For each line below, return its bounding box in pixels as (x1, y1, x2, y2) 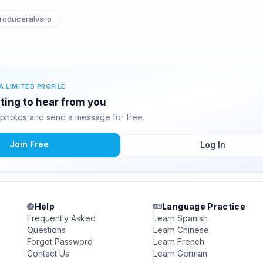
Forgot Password (27, 237, 93, 247)
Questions (27, 225, 66, 235)
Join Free (9, 139, 49, 149)
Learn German (153, 248, 207, 258)
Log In (200, 140, 225, 150)
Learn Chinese (153, 225, 209, 235)
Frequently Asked (27, 213, 96, 223)
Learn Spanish (153, 213, 208, 223)
